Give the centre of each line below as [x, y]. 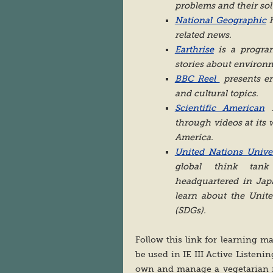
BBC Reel [197, 79]
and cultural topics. [216, 93]
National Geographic [220, 20]
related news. [203, 35]
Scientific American [220, 108]
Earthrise [194, 49]
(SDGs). [190, 210]
